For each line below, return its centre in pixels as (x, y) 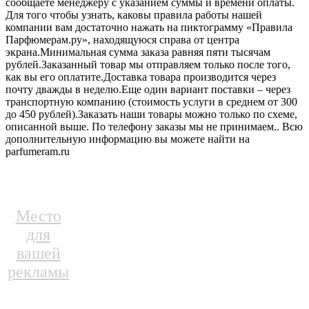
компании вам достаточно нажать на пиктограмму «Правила (149, 28)
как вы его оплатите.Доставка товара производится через (141, 77)
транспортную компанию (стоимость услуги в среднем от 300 (151, 102)
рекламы (38, 272)
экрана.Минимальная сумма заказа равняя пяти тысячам (138, 52)
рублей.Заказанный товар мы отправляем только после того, (148, 65)
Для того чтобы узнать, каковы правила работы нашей (134, 15)
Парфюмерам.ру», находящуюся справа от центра (122, 40)
